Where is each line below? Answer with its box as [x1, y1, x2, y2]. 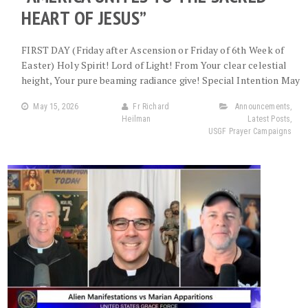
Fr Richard [133, 102, 170, 111]
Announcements [235, 102, 291, 111]
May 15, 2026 [33, 102, 79, 111]
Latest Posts [247, 114, 291, 124]
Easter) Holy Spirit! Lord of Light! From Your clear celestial [21, 58, 287, 71]
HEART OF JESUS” [21, 5, 147, 30]
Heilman [122, 114, 151, 124]
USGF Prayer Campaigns [208, 126, 292, 136]
